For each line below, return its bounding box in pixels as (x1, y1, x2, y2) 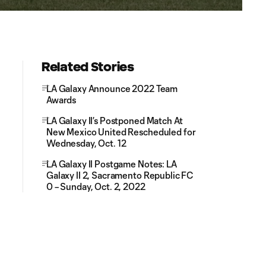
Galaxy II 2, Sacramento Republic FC (46, 169, 194, 180)
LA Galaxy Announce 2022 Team (46, 83, 178, 94)
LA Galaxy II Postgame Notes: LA (46, 158, 177, 169)
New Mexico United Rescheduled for (46, 126, 196, 137)
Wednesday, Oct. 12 (46, 137, 126, 148)
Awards (46, 94, 77, 105)
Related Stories (42, 59, 134, 74)
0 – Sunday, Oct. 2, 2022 (46, 180, 145, 192)
